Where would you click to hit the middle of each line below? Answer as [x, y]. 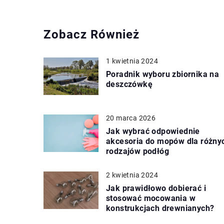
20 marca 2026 [131, 118]
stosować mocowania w [151, 198]
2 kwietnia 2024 [132, 175]
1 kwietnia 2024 [132, 61]
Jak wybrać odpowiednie [153, 131]
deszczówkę [129, 84]
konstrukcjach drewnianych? [160, 208]
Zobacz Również [91, 35]
